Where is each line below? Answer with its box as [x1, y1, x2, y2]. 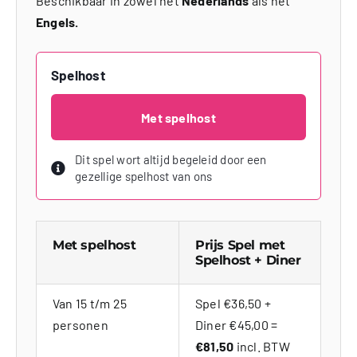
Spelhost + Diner [194, 253, 301, 269]
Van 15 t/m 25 [52, 296, 127, 312]
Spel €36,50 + [194, 296, 272, 312]
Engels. [35, 14, 79, 30]
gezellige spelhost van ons [75, 169, 213, 184]
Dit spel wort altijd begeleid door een [75, 152, 267, 167]
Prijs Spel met [194, 237, 285, 253]
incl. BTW [236, 339, 290, 355]
